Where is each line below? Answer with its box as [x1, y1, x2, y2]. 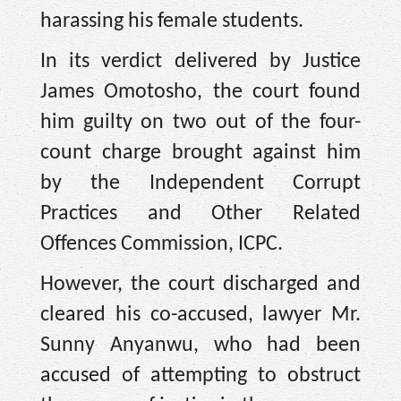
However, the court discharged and [40, 273, 361, 295]
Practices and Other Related [40, 202, 361, 225]
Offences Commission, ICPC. [40, 233, 283, 255]
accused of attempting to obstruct [40, 364, 361, 387]
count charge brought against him [40, 141, 361, 164]
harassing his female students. [40, 11, 303, 33]
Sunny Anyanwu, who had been [40, 334, 361, 356]
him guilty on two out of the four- [40, 111, 361, 133]
